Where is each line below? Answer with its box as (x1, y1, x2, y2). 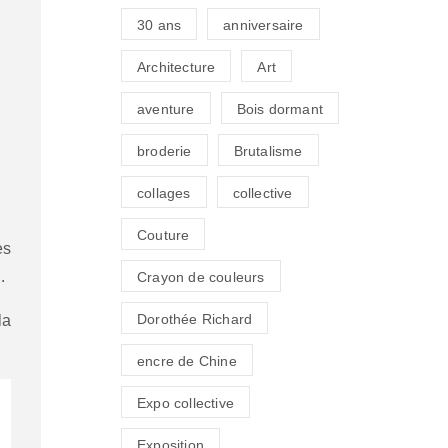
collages (137, 185, 191, 202)
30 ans (137, 17, 182, 34)
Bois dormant (236, 101, 324, 118)
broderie (137, 143, 192, 160)
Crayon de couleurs (137, 269, 265, 286)
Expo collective (137, 395, 234, 412)
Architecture (137, 59, 216, 76)
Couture (137, 227, 190, 244)
